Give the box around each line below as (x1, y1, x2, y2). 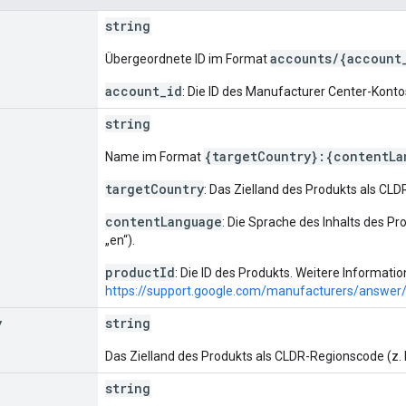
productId (105, 263, 175, 281)
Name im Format (105, 149, 204, 164)
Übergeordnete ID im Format (105, 51, 270, 66)
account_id (105, 82, 182, 100)
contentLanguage (105, 212, 222, 230)
